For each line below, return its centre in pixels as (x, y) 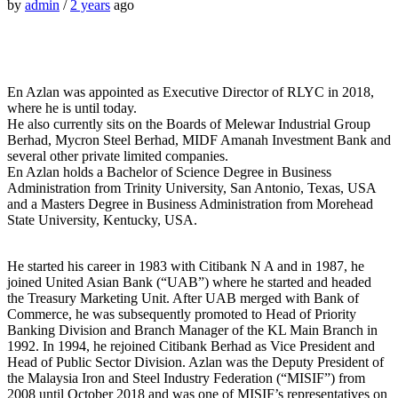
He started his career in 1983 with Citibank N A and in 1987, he (186, 266)
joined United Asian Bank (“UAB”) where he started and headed (189, 282)
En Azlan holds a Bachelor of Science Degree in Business (169, 171)
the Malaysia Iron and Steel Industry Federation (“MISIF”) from (186, 378)
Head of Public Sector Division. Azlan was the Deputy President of (195, 362)
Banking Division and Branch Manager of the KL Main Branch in (192, 330)
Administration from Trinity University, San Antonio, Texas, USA (191, 187)
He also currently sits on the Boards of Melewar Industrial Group (189, 123)
